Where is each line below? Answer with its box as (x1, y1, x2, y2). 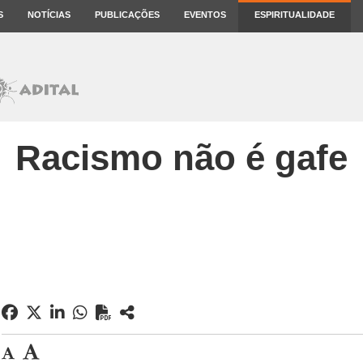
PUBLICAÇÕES (95, 10, 160, 19)
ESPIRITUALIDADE (254, 10, 335, 19)
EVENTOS (184, 10, 226, 19)
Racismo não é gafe (15, 138, 348, 177)
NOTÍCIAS (28, 10, 70, 19)
